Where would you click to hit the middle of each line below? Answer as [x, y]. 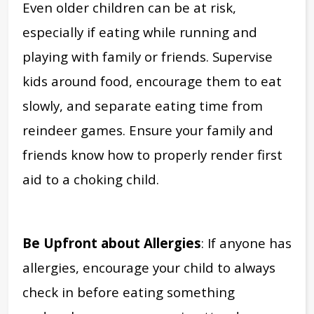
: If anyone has [246, 243]
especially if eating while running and [140, 32]
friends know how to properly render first [152, 155]
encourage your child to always [179, 268]
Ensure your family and [201, 130]
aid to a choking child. [91, 179]
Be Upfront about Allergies [112, 243]
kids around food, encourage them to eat [152, 81]
